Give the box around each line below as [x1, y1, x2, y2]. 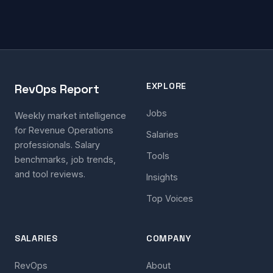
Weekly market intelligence [15, 110, 126, 121]
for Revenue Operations [15, 125, 113, 136]
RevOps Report [15, 81, 99, 97]
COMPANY [146, 233, 192, 244]
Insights [146, 172, 178, 183]
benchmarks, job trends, [15, 154, 116, 165]
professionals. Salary [15, 140, 100, 151]
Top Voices [146, 193, 193, 204]
